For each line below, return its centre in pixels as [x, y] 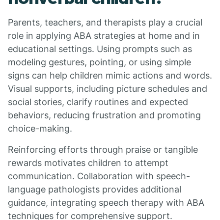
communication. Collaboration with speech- [99, 176]
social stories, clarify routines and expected [98, 102]
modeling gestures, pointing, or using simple [99, 62]
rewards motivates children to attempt [88, 163]
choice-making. [40, 128]
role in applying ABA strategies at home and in [104, 36]
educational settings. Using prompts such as [100, 49]
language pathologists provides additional [95, 189]
